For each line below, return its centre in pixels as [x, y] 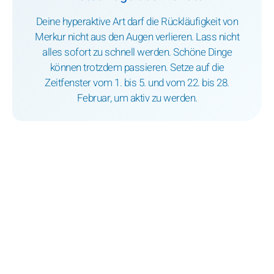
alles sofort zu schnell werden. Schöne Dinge [137, 53]
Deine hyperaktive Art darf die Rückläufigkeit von [137, 22]
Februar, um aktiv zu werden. [137, 98]
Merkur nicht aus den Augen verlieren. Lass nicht [137, 37]
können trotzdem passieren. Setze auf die [137, 68]
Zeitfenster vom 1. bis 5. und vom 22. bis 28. [137, 83]
